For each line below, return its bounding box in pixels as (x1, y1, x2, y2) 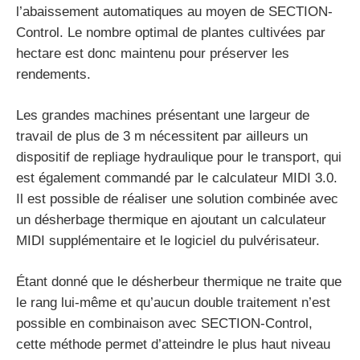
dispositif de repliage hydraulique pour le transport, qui (16, 149, 342, 166)
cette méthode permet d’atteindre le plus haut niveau (16, 337, 330, 353)
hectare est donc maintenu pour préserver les (16, 46, 289, 62)
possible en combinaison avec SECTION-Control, (16, 316, 313, 332)
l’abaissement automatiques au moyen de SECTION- (16, 4, 333, 20)
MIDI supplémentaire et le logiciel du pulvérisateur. (16, 233, 320, 249)
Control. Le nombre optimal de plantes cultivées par (16, 25, 325, 41)
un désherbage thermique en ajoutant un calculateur (16, 212, 326, 228)
